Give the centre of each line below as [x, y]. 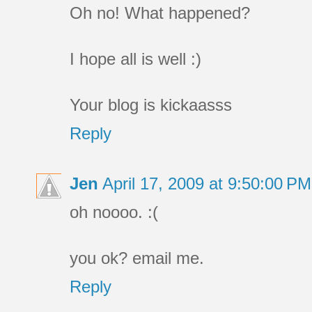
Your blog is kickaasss [151, 105]
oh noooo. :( [114, 212]
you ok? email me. [137, 258]
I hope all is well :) [135, 59]
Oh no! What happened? [160, 13]
